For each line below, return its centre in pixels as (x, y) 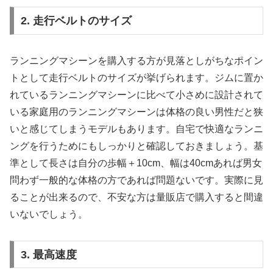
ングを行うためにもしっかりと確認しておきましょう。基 (136, 146)
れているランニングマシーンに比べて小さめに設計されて (136, 95)
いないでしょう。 (49, 214)
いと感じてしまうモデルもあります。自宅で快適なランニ (136, 129)
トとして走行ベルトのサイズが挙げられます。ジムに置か (136, 78)
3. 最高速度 (48, 254)
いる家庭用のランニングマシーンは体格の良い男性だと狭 (136, 112)
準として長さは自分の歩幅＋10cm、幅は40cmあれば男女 (136, 163)
